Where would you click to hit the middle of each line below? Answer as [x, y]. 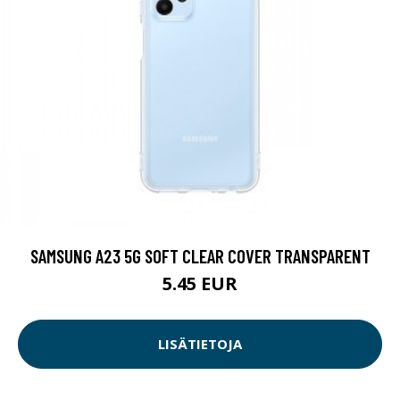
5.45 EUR [200, 283]
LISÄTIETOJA [200, 344]
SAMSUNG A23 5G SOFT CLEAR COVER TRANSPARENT [200, 255]
